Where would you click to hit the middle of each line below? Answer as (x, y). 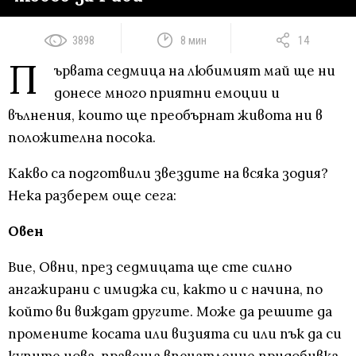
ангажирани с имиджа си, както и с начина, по (165, 290)
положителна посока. (82, 138)
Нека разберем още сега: (92, 196)
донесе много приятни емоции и (167, 93)
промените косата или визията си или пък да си (175, 334)
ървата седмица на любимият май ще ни (195, 71)
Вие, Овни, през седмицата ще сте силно (150, 267)
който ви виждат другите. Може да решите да (170, 312)
